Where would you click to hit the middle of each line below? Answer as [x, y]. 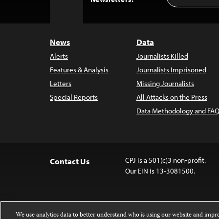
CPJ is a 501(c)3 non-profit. [165, 160]
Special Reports [74, 97]
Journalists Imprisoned [171, 70]
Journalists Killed [162, 56]
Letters [61, 83]
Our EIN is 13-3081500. [160, 171]
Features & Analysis [79, 70]
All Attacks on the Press [172, 97]
